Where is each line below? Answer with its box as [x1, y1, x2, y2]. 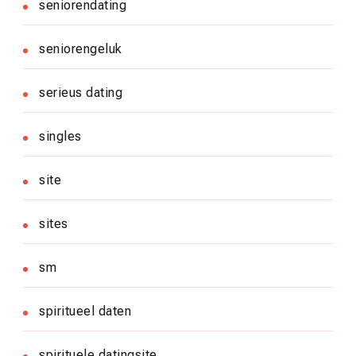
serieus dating [39, 84, 122, 100]
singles [39, 128, 82, 144]
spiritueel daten [39, 303, 131, 319]
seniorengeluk [39, 41, 122, 56]
